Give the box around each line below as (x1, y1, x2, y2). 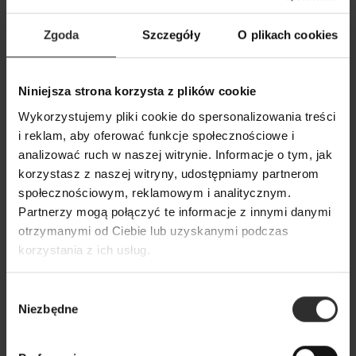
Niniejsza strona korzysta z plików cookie (18, 84, 257, 99)
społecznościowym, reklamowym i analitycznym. (18, 185, 291, 199)
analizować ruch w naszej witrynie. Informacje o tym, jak (18, 147, 332, 161)
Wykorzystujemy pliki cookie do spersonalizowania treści (18, 109, 336, 123)
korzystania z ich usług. (18, 242, 150, 257)
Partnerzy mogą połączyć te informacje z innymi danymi (18, 204, 331, 219)
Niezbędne (18, 302, 78, 316)
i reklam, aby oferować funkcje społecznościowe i (18, 128, 294, 142)
